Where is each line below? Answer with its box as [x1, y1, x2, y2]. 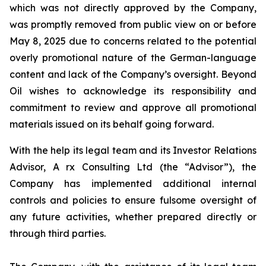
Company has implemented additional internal [9, 178, 256, 189]
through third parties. [9, 227, 108, 239]
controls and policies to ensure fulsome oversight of [9, 194, 256, 206]
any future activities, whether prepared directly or [9, 211, 256, 223]
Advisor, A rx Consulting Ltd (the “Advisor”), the [9, 161, 256, 173]
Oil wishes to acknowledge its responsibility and [9, 85, 256, 97]
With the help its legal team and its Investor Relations [9, 144, 256, 156]
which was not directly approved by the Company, [9, 2, 256, 14]
